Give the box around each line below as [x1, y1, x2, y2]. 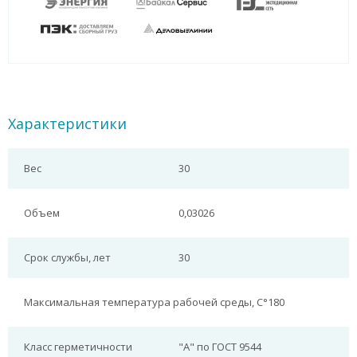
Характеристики [8, 114, 127, 133]
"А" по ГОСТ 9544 [178, 339, 261, 354]
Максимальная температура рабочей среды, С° [24, 295, 268, 309]
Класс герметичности [24, 339, 132, 354]
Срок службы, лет [24, 250, 111, 265]
